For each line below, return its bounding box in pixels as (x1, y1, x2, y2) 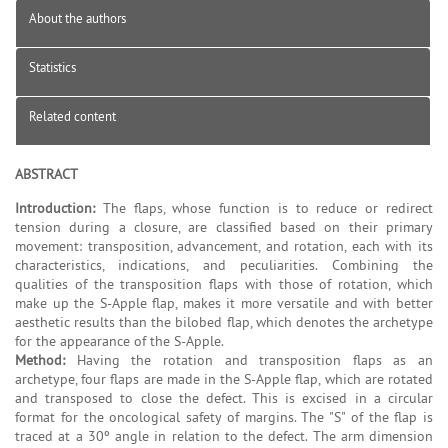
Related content (29, 107, 116, 124)
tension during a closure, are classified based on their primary (15, 217, 433, 236)
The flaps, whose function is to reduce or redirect (95, 198, 433, 217)
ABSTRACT (15, 164, 78, 183)
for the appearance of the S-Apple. (15, 331, 224, 350)
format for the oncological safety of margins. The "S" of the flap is (15, 407, 433, 426)
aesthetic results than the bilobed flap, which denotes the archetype (15, 312, 433, 331)
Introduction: (15, 198, 95, 217)
